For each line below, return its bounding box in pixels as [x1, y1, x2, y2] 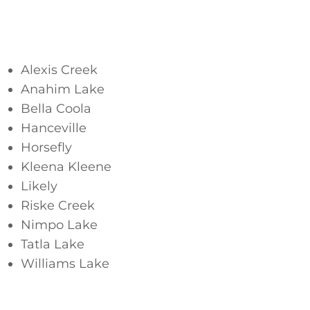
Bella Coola [21, 101, 91, 116]
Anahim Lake [21, 82, 104, 97]
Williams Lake [21, 256, 109, 271]
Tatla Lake [21, 237, 84, 252]
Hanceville [21, 120, 86, 136]
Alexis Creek [21, 62, 98, 77]
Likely [21, 179, 57, 194]
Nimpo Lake [21, 217, 98, 232]
